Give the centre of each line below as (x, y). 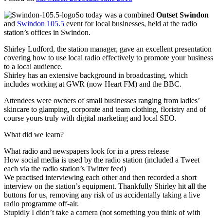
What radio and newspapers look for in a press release (86, 151)
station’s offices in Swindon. (47, 32)
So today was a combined (116, 15)
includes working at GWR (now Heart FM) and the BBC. (93, 84)
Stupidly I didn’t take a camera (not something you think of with (102, 212)
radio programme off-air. (41, 203)
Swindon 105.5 (41, 23)
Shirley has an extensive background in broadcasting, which (96, 75)
